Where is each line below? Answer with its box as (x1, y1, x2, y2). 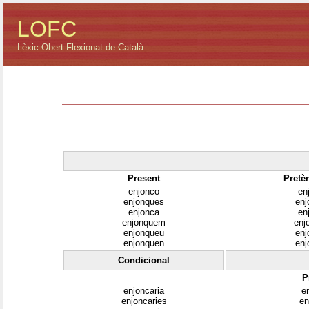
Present (128, 172, 160, 183)
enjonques (123, 196, 164, 207)
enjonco (128, 186, 159, 197)
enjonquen (123, 237, 164, 248)
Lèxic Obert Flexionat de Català (17, 42, 143, 52)
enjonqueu (123, 227, 164, 238)
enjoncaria (123, 285, 164, 296)
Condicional (118, 255, 170, 266)
